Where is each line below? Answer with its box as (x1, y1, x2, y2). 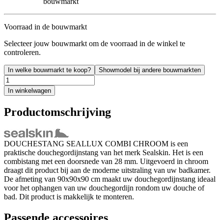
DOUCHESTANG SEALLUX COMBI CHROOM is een (4, 139, 188, 148)
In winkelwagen (8, 86, 51, 94)
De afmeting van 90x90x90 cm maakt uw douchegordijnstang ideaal (4, 174, 216, 183)
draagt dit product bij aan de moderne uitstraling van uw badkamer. (4, 165, 211, 174)
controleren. (4, 48, 41, 56)
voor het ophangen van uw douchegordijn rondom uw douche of (4, 183, 204, 192)
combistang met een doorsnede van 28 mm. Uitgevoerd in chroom (4, 157, 208, 165)
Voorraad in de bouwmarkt (4, 22, 87, 31)
